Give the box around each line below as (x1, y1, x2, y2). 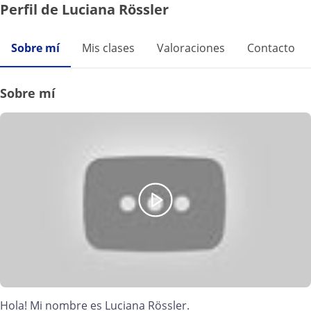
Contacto (247, 40, 295, 56)
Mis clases (82, 40, 135, 56)
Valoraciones (157, 40, 225, 56)
